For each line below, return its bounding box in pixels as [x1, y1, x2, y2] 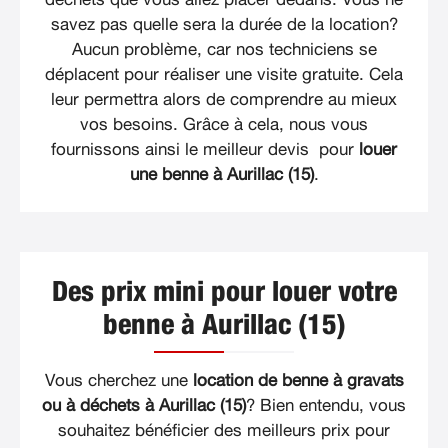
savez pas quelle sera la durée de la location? [50, 16, 398, 34]
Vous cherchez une [44, 372, 193, 390]
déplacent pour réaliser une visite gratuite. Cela [45, 66, 403, 84]
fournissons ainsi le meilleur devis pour [51, 141, 359, 159]
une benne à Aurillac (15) [129, 166, 314, 184]
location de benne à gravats [192, 372, 404, 390]
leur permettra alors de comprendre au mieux [51, 91, 397, 109]
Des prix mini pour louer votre [51, 279, 397, 308]
